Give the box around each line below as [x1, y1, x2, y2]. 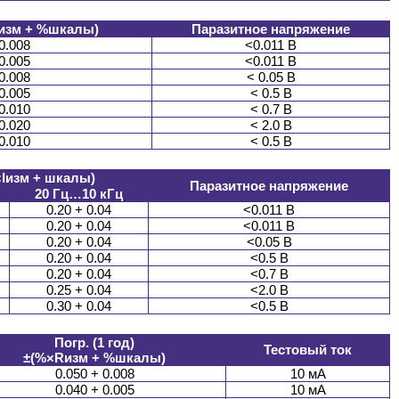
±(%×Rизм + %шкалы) [23, 350, 166, 366]
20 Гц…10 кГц [35, 186, 123, 202]
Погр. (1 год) [54, 335, 134, 351]
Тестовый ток [264, 342, 352, 358]
